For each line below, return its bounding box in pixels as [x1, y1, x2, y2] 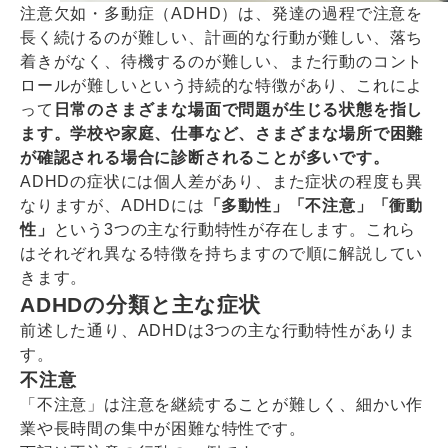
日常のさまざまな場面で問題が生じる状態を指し [53, 101, 424, 119]
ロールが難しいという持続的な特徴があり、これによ [20, 77, 424, 95]
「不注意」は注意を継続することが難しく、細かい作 [20, 396, 424, 414]
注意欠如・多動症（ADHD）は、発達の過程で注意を [20, 5, 423, 23]
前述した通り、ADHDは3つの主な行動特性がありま [20, 322, 416, 340]
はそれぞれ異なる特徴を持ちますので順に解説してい [20, 245, 424, 263]
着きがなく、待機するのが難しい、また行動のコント [20, 53, 424, 71]
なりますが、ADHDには [20, 197, 205, 215]
